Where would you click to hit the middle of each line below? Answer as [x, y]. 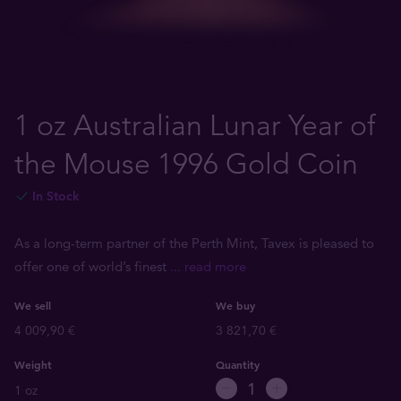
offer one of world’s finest [92, 266]
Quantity [238, 364]
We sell [33, 305]
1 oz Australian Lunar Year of [195, 125]
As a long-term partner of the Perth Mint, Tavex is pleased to [194, 243]
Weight [33, 364]
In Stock [56, 196]
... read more [208, 266]
